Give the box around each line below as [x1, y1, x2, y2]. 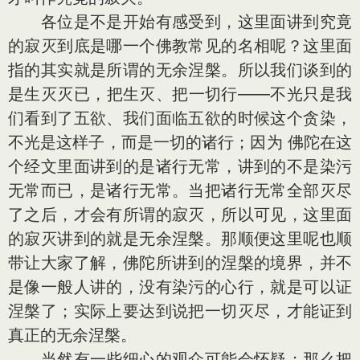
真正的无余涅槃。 [8, 325, 137, 345]
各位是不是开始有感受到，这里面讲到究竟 [8, 12, 352, 31]
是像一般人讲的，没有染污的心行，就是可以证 [8, 277, 352, 297]
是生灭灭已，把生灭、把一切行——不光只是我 [8, 84, 352, 104]
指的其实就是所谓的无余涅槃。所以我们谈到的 [8, 60, 352, 80]
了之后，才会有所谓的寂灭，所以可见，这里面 [8, 205, 352, 224]
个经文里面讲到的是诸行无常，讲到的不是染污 [8, 157, 352, 176]
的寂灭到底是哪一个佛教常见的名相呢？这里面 [8, 36, 352, 55]
